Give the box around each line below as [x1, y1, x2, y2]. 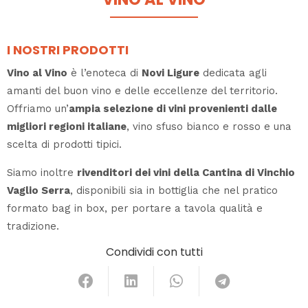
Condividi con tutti [105, 243, 203, 260]
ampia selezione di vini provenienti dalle [69, 102, 277, 115]
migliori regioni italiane [7, 120, 126, 133]
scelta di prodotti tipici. [7, 137, 122, 151]
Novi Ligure [142, 66, 199, 79]
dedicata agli [199, 66, 267, 79]
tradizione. [7, 219, 59, 232]
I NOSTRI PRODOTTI [7, 41, 129, 58]
